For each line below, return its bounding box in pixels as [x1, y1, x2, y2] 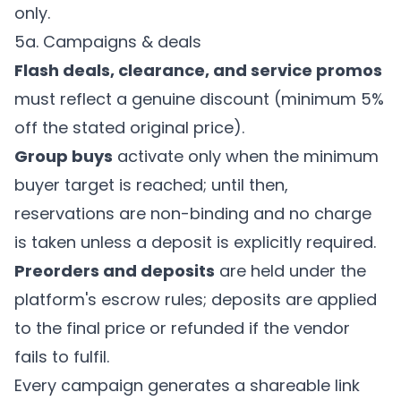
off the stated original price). [14, 116, 244, 139]
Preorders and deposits [14, 260, 215, 282]
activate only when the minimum [113, 145, 379, 167]
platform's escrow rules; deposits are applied [14, 288, 377, 311]
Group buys [14, 145, 113, 167]
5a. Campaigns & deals [14, 30, 201, 53]
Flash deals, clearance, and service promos [14, 59, 382, 81]
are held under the [215, 260, 366, 282]
